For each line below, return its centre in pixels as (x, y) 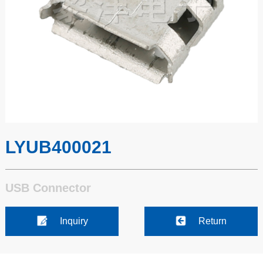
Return (213, 221)
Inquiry (74, 221)
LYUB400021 (58, 147)
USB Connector (48, 188)
